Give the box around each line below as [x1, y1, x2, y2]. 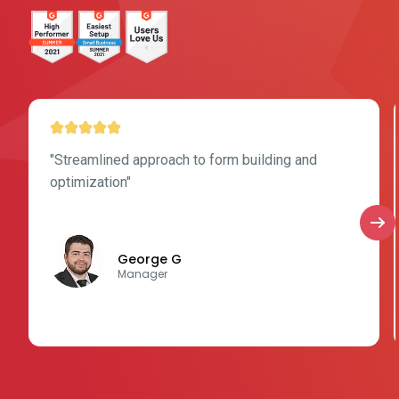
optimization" [50, 173, 131, 191]
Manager [118, 266, 167, 281]
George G [118, 250, 182, 268]
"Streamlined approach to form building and [50, 151, 317, 168]
